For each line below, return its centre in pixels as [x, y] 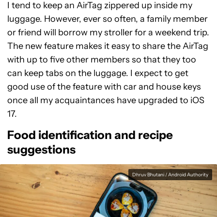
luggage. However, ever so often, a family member [108, 19]
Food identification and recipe [90, 135]
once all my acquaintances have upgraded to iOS [106, 100]
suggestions [41, 149]
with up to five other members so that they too [102, 60]
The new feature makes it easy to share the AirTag [108, 46]
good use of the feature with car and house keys [104, 87]
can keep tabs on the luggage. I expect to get [98, 73]
